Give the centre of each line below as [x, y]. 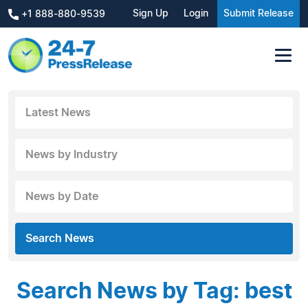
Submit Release [258, 14]
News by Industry [71, 154]
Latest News [58, 112]
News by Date [62, 196]
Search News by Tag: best [154, 291]
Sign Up [151, 14]
